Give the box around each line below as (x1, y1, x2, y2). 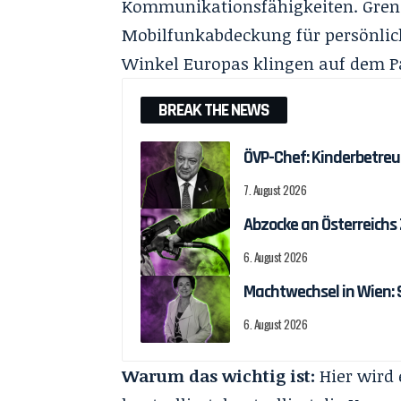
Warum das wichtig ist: (122, 364, 316, 388)
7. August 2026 (243, 180, 307, 199)
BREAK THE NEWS (158, 98, 270, 122)
